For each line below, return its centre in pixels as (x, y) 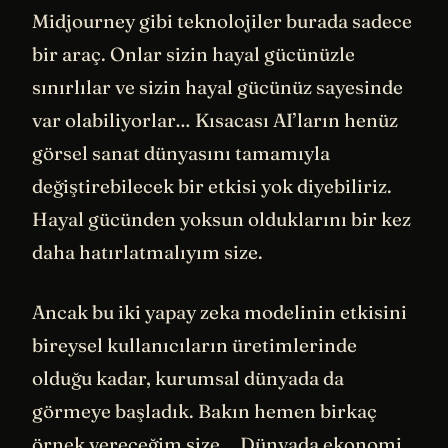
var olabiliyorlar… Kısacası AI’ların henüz (215, 119)
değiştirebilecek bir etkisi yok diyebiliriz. (212, 185)
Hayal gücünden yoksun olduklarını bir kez (221, 218)
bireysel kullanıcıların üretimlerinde (194, 344)
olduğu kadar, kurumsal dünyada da (188, 377)
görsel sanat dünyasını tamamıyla (181, 152)
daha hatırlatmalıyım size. (147, 251)
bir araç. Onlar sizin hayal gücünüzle (193, 53)
